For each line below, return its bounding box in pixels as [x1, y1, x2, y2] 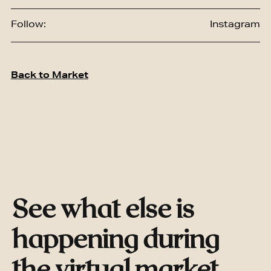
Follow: [10, 21, 46, 30]
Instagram [209, 21, 260, 30]
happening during [12, 227, 219, 253]
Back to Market [10, 71, 88, 80]
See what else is [12, 197, 194, 223]
